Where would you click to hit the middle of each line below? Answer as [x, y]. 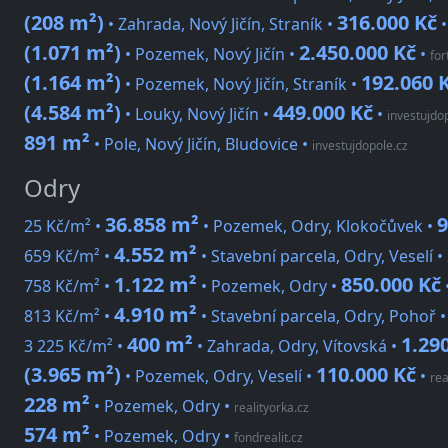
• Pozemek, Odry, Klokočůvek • [318, 226]
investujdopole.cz [360, 146]
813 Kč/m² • [69, 316]
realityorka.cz [271, 408]
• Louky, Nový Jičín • [197, 114]
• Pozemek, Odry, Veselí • [218, 376]
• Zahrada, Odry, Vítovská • [297, 346]
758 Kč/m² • [69, 286]
